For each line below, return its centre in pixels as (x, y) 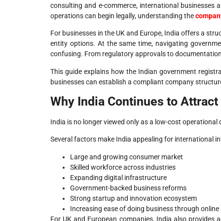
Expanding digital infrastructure (118, 177)
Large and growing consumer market (127, 157)
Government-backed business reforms (128, 188)
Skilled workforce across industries (123, 167)
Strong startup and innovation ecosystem (133, 198)
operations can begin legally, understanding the (123, 16)
